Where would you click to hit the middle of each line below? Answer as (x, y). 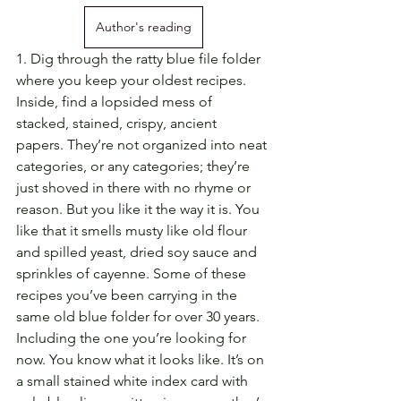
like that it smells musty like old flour (133, 231)
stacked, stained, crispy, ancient (118, 124)
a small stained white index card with (134, 381)
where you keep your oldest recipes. (133, 81)
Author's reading (143, 27)
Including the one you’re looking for (133, 338)
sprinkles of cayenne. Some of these (133, 274)
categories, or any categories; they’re (135, 166)
